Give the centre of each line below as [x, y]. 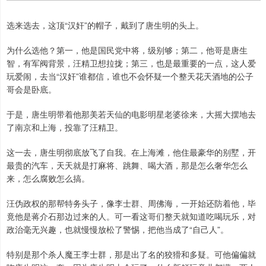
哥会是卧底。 [31, 89]
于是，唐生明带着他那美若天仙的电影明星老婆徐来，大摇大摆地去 [131, 114]
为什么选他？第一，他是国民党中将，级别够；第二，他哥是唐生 [127, 50]
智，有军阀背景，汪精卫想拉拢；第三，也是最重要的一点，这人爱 [131, 63]
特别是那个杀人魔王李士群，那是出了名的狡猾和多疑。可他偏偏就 [131, 254]
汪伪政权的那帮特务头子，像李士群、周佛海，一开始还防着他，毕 [131, 203]
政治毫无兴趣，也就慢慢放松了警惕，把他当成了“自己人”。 [118, 229]
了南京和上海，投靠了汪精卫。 [65, 127]
